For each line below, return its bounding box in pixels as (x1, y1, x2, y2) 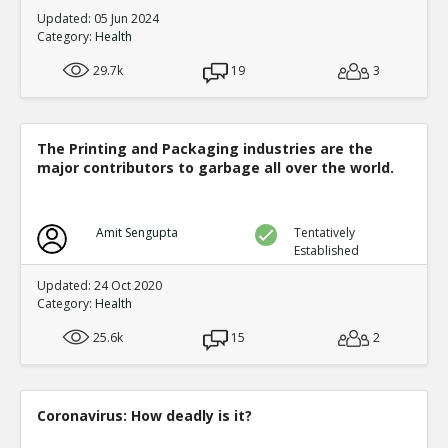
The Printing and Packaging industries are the (37, 139, 373, 158)
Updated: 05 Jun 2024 (37, 10, 159, 27)
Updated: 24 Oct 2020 (37, 277, 162, 294)
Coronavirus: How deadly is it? (37, 406, 252, 425)
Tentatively (294, 224, 356, 241)
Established (294, 242, 360, 259)
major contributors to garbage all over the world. (37, 158, 394, 177)
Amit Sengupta (95, 224, 178, 241)
